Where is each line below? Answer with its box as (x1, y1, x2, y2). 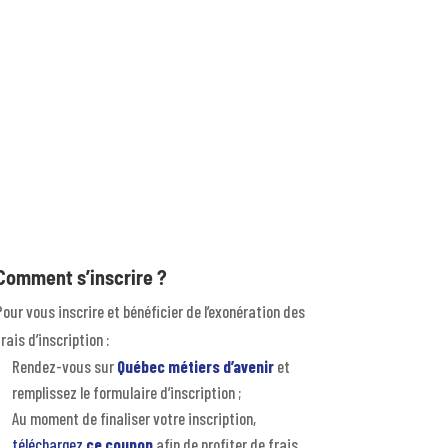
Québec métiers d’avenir (116, 355, 274, 376)
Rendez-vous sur (11, 355, 117, 376)
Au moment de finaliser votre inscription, (11, 407, 256, 428)
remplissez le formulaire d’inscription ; (11, 381, 241, 402)
